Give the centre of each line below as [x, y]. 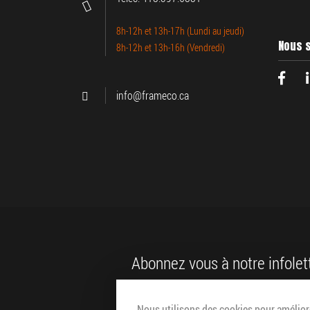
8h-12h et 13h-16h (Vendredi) [171, 48]
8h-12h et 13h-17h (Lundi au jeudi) [180, 31]
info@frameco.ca [153, 96]
